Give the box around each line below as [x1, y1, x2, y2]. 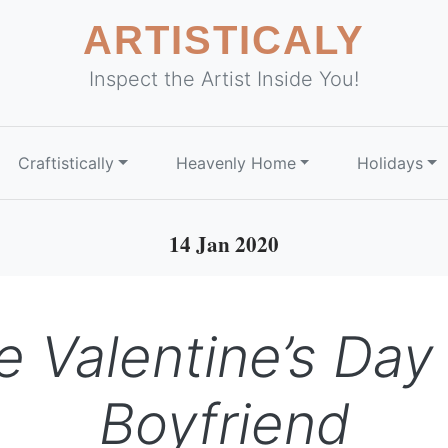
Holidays [357, 153, 424, 173]
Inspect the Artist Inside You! [89, 67, 359, 91]
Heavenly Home [175, 153, 296, 173]
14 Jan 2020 [169, 229, 279, 259]
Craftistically [17, 153, 114, 173]
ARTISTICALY [83, 18, 365, 62]
